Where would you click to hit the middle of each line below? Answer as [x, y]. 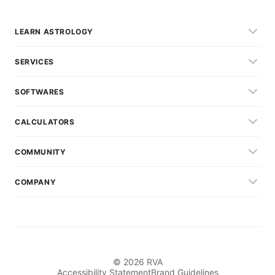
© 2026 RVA [137, 262]
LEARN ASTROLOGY [54, 31]
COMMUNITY [41, 152]
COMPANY [36, 182]
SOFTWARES [40, 91]
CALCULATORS [45, 122]
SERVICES [34, 61]
